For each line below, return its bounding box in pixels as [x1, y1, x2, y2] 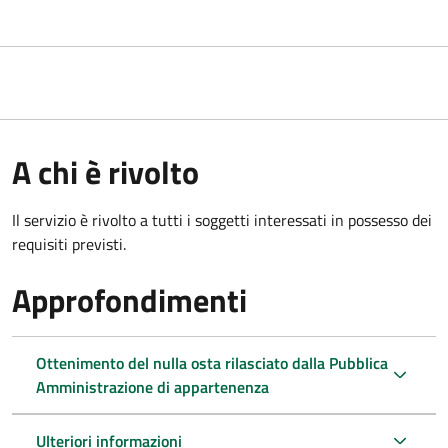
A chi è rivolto [12, 147, 199, 196]
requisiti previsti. [12, 231, 126, 256]
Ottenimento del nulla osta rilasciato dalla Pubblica [36, 350, 388, 375]
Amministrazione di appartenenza [36, 374, 269, 399]
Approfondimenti [12, 275, 247, 324]
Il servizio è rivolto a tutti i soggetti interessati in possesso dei [12, 207, 432, 232]
